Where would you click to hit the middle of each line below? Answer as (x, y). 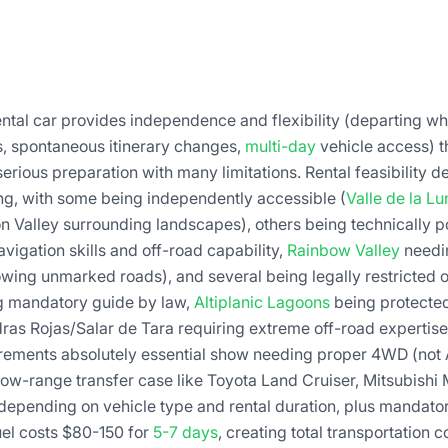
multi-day (280, 145)
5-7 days (185, 431)
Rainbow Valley (343, 249)
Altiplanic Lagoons (262, 301)
